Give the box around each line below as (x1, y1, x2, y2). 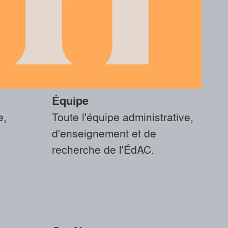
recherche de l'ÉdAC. (51, 141, 154, 157)
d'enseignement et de (51, 125, 156, 140)
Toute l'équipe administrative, (51, 108, 193, 124)
